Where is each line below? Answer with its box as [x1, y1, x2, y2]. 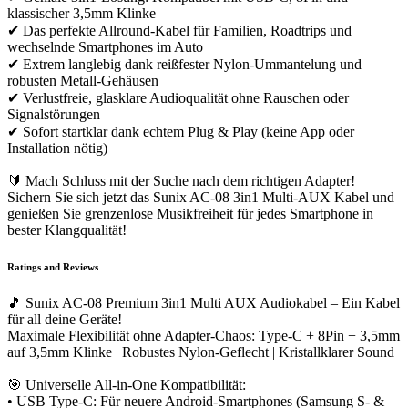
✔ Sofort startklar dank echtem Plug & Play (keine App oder [7, 123, 354, 139]
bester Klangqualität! [7, 221, 127, 238]
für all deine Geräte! [7, 311, 122, 327]
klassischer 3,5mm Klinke [7, 5, 156, 21]
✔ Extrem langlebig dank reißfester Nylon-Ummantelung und [7, 56, 362, 72]
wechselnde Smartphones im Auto [7, 38, 203, 55]
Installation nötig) [7, 139, 107, 156]
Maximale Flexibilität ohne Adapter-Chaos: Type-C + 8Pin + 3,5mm [7, 327, 400, 343]
